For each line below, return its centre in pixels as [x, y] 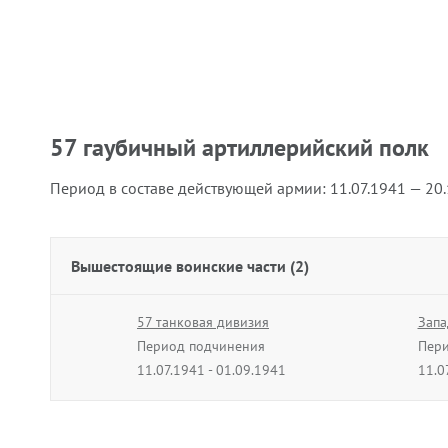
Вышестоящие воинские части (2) [190, 266]
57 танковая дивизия [203, 322]
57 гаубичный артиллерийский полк [239, 147]
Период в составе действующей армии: [190, 188]
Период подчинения [201, 346]
